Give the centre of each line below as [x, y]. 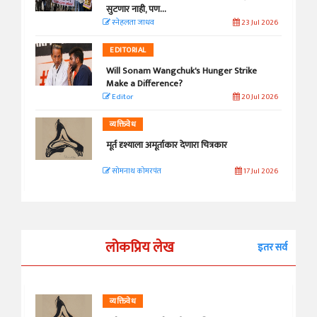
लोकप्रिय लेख [139, 248]
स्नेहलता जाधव [132, 23]
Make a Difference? [144, 84]
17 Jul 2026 [260, 172]
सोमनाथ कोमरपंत [136, 172]
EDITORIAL [128, 51]
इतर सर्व [272, 248]
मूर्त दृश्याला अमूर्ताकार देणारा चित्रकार [167, 145]
